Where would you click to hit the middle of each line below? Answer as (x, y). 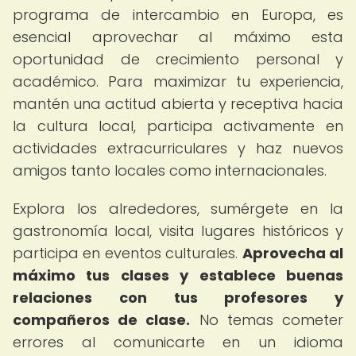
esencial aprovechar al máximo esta (178, 37)
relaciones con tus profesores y (178, 298)
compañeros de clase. (102, 320)
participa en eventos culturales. (128, 253)
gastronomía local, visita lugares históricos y (178, 231)
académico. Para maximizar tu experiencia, (178, 81)
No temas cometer (267, 320)
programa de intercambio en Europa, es (178, 15)
